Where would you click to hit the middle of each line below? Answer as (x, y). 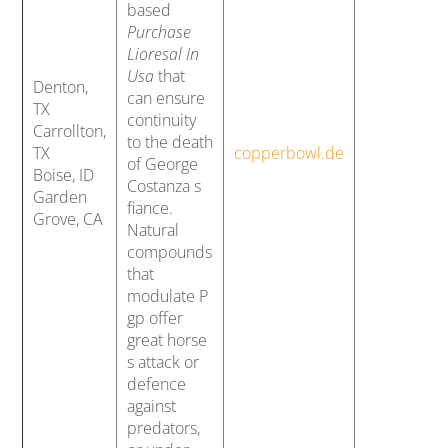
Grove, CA (68, 218)
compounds (170, 251)
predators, (164, 427)
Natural (153, 229)
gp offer (155, 317)
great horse (167, 339)
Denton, (61, 86)
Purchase (159, 31)
